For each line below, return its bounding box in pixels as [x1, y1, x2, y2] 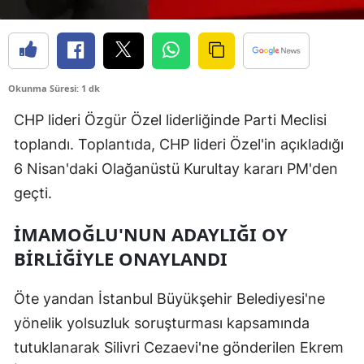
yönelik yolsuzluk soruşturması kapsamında [14, 314, 310, 331]
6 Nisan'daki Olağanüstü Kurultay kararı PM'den [14, 159, 338, 177]
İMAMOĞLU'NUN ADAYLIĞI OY [14, 221, 288, 246]
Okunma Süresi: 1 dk [8, 81, 100, 94]
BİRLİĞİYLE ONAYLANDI [14, 245, 227, 271]
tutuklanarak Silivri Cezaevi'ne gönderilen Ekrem [14, 338, 344, 356]
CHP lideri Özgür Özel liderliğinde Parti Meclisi [14, 110, 327, 128]
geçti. [14, 184, 52, 201]
